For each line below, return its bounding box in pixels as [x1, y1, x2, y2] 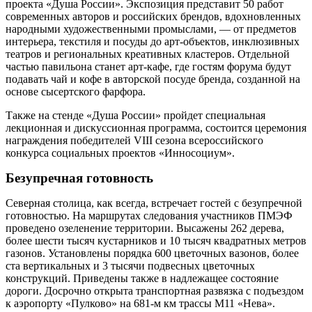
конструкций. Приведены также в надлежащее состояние [6, 272, 279, 285]
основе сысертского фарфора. [6, 86, 146, 98]
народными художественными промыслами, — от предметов [6, 23, 297, 36]
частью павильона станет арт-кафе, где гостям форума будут [6, 61, 291, 73]
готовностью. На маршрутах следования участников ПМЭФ [6, 210, 292, 222]
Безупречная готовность [6, 171, 153, 186]
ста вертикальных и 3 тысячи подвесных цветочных [6, 260, 255, 272]
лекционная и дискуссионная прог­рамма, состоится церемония [6, 122, 306, 134]
